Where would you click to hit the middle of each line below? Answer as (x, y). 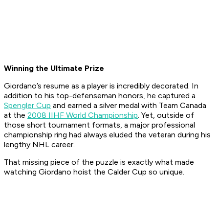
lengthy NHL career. (41, 145)
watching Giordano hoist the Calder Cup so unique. (96, 172)
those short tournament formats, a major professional (99, 125)
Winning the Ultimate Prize (54, 68)
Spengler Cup (27, 106)
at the (16, 115)
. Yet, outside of (166, 115)
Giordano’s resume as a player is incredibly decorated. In (101, 86)
